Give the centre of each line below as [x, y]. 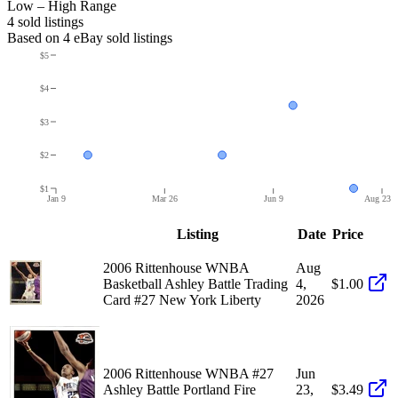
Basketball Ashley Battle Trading [195, 283]
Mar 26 [164, 198]
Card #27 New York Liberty [182, 299]
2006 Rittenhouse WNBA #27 [188, 373]
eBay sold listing [119, 37]
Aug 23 [378, 198]
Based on [35, 37]
